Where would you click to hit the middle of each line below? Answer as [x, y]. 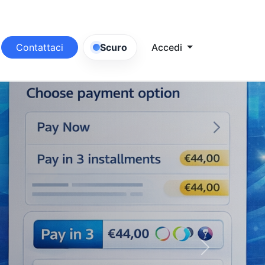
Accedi [168, 47]
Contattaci [40, 47]
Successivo [230, 253]
